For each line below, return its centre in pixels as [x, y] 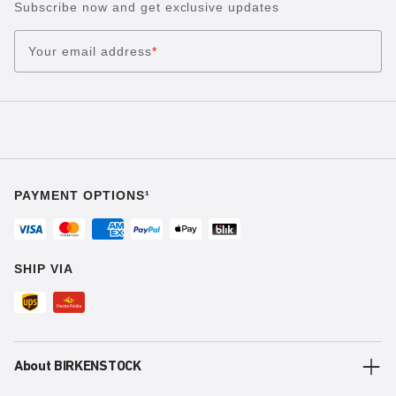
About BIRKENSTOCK [78, 367]
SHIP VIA [44, 269]
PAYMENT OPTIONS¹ [82, 196]
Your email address [90, 51]
